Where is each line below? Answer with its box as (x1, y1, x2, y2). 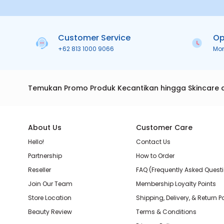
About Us (28, 122, 61, 132)
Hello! (28, 137, 44, 146)
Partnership (28, 151, 62, 160)
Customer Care (135, 122, 192, 132)
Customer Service (58, 32, 130, 43)
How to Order (135, 151, 174, 160)
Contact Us (135, 137, 170, 146)
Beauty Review (28, 207, 72, 216)
